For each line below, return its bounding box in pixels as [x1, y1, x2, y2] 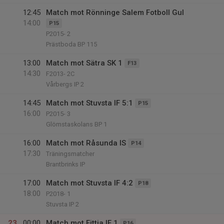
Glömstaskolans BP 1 [46, 120, 107, 128]
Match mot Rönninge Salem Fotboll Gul [46, 8, 184, 17]
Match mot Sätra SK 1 [46, 58, 122, 67]
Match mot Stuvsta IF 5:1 [46, 98, 133, 107]
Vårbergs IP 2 [46, 80, 84, 88]
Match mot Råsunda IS [46, 138, 126, 147]
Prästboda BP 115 [46, 40, 97, 48]
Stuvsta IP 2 [46, 200, 79, 208]
